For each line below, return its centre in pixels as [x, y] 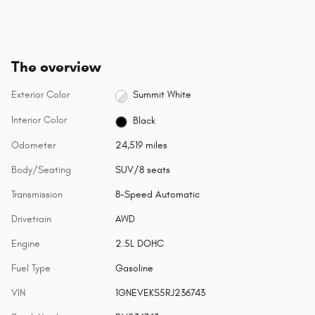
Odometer [33, 146]
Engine [26, 244]
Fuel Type [31, 269]
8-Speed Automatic [157, 195]
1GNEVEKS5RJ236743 [160, 293]
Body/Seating [41, 170]
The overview [56, 66]
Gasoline [134, 269]
